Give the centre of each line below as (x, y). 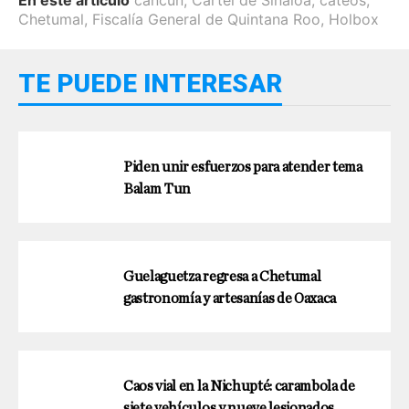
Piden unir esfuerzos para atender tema (243, 167)
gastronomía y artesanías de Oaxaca (230, 298)
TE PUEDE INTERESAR (150, 83)
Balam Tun (157, 189)
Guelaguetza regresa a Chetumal (222, 276)
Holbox (354, 19)
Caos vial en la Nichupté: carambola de (239, 386)
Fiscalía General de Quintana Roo (206, 19)
